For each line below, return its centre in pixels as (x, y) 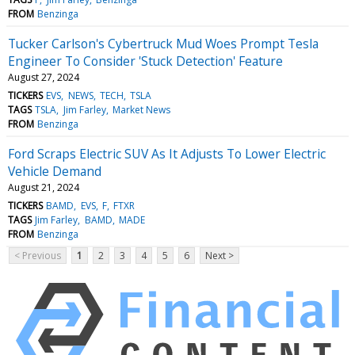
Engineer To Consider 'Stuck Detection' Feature (145, 61)
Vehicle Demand (55, 171)
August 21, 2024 (44, 187)
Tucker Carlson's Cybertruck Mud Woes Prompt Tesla (163, 43)
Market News (141, 109)
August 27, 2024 (44, 77)
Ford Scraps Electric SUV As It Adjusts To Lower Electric (167, 153)
